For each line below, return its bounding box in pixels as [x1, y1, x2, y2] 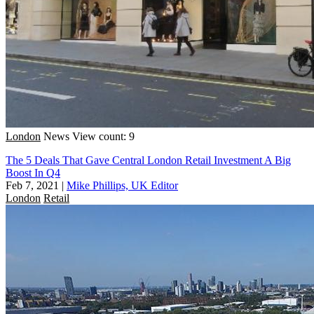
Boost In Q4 [6, 166, 60, 179]
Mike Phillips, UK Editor [67, 179, 178, 191]
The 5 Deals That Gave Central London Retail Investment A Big [6, 153, 291, 166]
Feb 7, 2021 [6, 179, 59, 191]
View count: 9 [72, 130, 135, 142]
